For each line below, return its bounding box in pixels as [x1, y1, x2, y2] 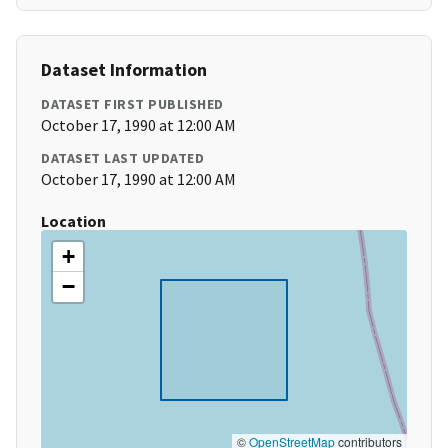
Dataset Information [41, 58, 207, 82]
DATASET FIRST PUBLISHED [41, 95, 224, 114]
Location [41, 211, 106, 232]
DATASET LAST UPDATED [41, 149, 204, 168]
